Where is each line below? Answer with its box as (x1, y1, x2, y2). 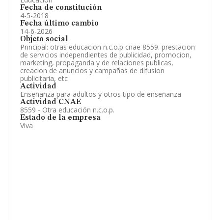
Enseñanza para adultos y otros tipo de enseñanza (20, 89, 181, 99)
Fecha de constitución (20, 4, 102, 12)
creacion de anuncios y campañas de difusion (20, 66, 165, 75)
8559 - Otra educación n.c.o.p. (20, 105, 114, 114)
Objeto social (20, 35, 68, 43)
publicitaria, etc (20, 74, 68, 83)
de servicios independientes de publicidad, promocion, (20, 50, 192, 59)
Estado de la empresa (20, 114, 101, 122)
